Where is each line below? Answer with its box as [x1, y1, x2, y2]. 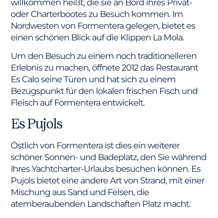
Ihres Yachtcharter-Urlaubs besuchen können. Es [11, 163, 201, 174]
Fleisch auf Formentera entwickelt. [11, 97, 145, 108]
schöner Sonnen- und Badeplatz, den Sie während [11, 151, 207, 162]
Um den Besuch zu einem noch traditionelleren [11, 51, 197, 61]
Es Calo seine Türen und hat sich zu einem [11, 74, 176, 85]
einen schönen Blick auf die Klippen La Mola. [11, 32, 184, 42]
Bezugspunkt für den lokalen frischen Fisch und [11, 86, 198, 96]
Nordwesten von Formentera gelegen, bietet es [11, 20, 196, 31]
